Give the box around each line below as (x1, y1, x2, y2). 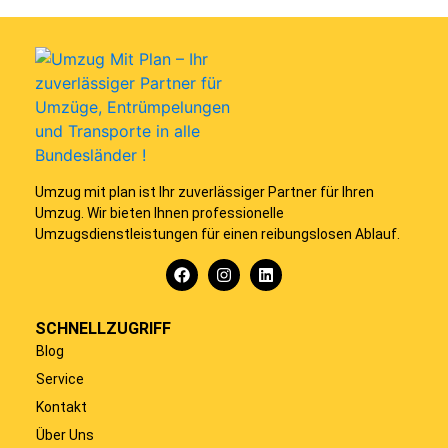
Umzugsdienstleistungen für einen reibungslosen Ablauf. (35, 225, 400, 242)
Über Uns (36, 427, 94, 444)
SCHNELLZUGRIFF (35, 319, 171, 339)
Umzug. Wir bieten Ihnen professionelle (35, 204, 284, 221)
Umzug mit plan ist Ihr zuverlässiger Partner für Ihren (35, 183, 374, 200)
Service (36, 371, 84, 388)
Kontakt (36, 399, 87, 416)
